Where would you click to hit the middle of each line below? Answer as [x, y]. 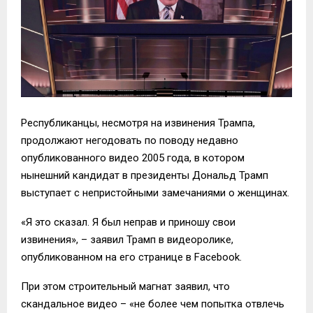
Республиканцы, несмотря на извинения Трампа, [138, 123]
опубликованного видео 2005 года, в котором [133, 158]
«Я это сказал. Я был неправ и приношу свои [128, 222]
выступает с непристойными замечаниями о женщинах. [155, 192]
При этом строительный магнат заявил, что [125, 286]
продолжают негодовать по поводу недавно [130, 140]
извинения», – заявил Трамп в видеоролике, [127, 239]
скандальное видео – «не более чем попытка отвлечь [153, 304]
